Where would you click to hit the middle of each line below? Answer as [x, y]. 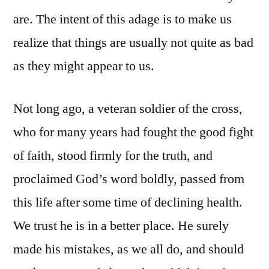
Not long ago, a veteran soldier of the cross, [128, 109]
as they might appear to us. [84, 66]
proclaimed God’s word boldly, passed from [129, 179]
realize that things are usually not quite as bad [133, 43]
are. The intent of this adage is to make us [122, 20]
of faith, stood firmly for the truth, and [113, 156]
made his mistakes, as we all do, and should [128, 249]
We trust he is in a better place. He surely [121, 226]
